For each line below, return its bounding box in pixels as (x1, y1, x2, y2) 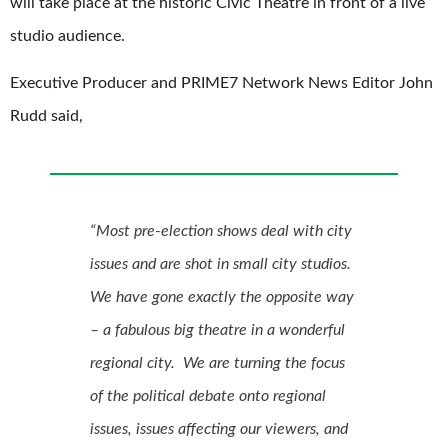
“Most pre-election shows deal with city (90, 223, 352, 240)
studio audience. (10, 27, 125, 44)
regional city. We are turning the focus (90, 355, 345, 372)
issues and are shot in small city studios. (90, 256, 355, 273)
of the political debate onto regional (90, 388, 326, 405)
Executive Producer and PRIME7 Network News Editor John (10, 75, 433, 92)
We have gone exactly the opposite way (90, 289, 354, 306)
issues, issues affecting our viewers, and (90, 421, 348, 438)
